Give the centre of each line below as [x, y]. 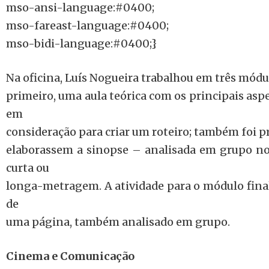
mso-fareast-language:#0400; [87, 26]
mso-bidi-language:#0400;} [81, 44]
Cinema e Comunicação [70, 256]
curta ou [28, 168]
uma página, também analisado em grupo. [118, 222]
